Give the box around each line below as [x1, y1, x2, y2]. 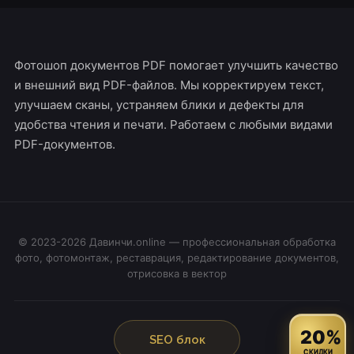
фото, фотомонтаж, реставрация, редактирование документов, [15, 250, 339, 264]
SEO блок [149, 332, 205, 347]
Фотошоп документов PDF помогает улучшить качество [13, 57, 338, 73]
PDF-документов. [13, 136, 115, 152]
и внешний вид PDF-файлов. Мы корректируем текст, [13, 77, 324, 92]
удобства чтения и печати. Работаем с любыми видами [13, 116, 333, 132]
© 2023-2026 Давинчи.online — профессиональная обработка [18, 235, 336, 248]
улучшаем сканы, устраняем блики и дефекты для [13, 96, 303, 112]
